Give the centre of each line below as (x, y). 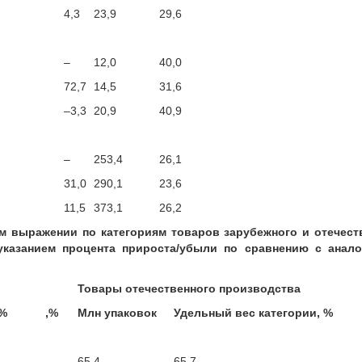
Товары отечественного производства (189, 288)
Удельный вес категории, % (253, 313)
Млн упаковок (117, 313)
